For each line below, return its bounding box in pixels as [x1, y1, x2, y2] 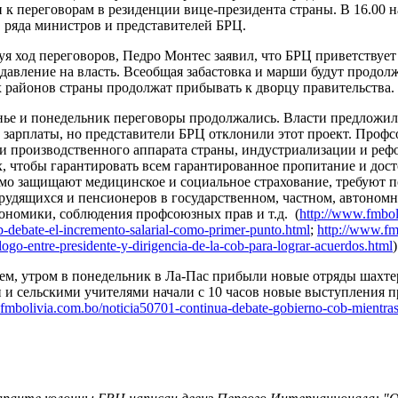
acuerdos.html [314, 237, 393, 253]
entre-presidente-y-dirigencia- [28, 237, 192, 253]
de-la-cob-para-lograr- [192, 237, 314, 253]
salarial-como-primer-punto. [130, 221, 285, 237]
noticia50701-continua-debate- [102, 299, 273, 315]
